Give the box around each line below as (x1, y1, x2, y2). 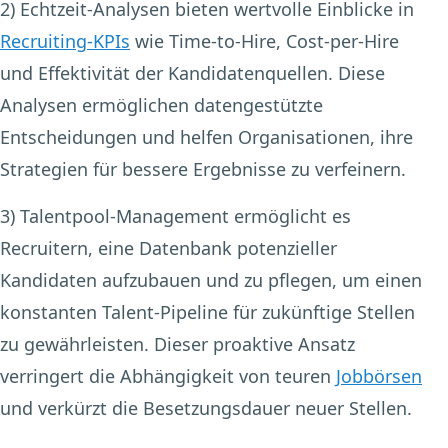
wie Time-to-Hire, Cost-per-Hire (130, 29, 399, 54)
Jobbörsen (336, 364, 422, 389)
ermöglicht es (229, 204, 351, 229)
